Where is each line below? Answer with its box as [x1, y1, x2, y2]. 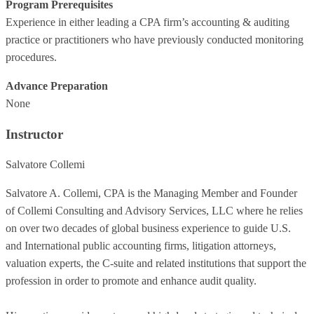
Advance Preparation [6, 80, 108, 92]
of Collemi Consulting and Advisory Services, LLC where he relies [6, 205, 303, 217]
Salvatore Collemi [6, 158, 85, 171]
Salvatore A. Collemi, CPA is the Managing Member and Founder [6, 187, 297, 200]
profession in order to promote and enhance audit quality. [6, 275, 257, 287]
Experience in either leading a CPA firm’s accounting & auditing [6, 16, 289, 28]
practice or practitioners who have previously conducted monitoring [6, 34, 303, 46]
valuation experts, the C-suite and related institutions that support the [6, 257, 306, 270]
